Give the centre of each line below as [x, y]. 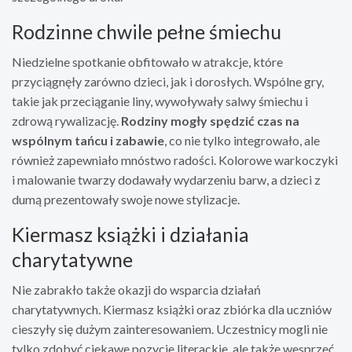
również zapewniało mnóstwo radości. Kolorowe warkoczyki [175, 159]
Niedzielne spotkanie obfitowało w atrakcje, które [147, 61]
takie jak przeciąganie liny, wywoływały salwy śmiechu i [160, 101]
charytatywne [72, 259]
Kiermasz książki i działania [130, 234]
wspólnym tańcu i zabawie [88, 140]
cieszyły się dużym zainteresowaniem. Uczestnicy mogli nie [170, 328]
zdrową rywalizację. [66, 120]
